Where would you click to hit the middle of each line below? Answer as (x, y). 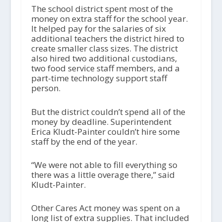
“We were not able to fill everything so (104, 165)
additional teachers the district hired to (108, 39)
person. (46, 88)
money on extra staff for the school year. (109, 19)
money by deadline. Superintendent (101, 121)
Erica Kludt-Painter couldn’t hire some (105, 131)
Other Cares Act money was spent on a (106, 208)
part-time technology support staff (99, 78)
